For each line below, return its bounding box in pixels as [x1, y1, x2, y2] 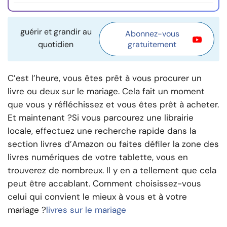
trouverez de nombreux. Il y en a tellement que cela [8, 165, 216, 176]
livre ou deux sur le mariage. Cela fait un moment [8, 86, 205, 97]
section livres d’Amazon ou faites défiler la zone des [8, 138, 219, 150]
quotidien [38, 39, 74, 50]
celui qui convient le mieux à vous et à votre [8, 191, 187, 203]
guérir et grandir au [20, 26, 92, 37]
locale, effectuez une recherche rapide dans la [8, 125, 196, 137]
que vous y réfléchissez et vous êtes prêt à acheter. [8, 99, 219, 110]
